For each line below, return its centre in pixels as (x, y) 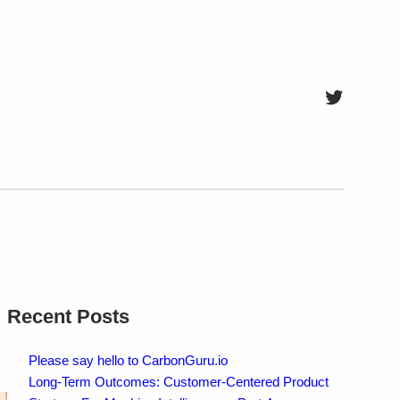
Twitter (354, 96)
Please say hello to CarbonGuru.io (128, 360)
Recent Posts (68, 316)
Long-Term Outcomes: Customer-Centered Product (178, 381)
